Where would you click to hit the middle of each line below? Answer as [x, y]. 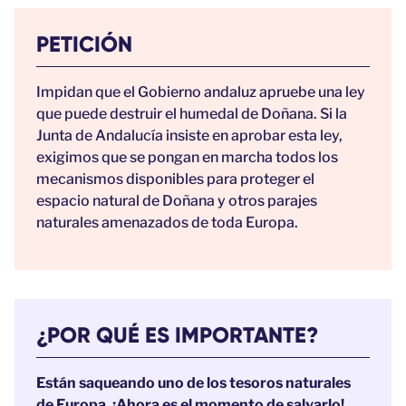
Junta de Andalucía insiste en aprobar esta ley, [189, 135]
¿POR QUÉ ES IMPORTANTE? [177, 334]
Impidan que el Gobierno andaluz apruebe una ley [201, 92]
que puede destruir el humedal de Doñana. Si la [192, 113]
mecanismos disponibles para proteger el [175, 179]
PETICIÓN [84, 43]
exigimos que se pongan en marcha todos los [187, 157]
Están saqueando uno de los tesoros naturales [193, 382]
